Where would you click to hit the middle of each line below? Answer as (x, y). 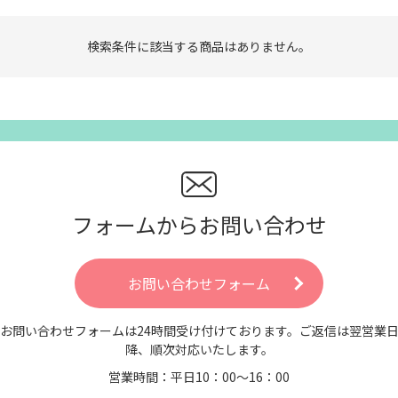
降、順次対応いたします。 (199, 349)
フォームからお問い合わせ (199, 224)
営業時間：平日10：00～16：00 (199, 377)
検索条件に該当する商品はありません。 (199, 46)
